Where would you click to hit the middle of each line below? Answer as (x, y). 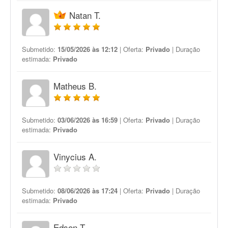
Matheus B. (75, 86)
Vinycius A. (75, 156)
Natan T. (85, 15)
